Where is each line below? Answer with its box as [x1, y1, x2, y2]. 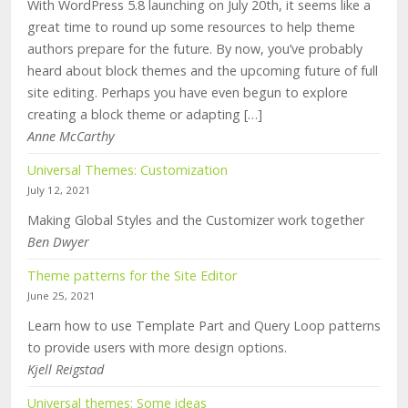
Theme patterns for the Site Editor [27, 267, 237, 285]
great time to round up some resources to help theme [27, 18, 355, 36]
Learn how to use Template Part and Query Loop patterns [27, 317, 381, 335]
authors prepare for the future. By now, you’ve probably [27, 40, 362, 58]
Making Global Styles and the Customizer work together [27, 211, 364, 229]
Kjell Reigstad [27, 361, 104, 379]
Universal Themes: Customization [27, 161, 228, 179]
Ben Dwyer [27, 233, 89, 251]
